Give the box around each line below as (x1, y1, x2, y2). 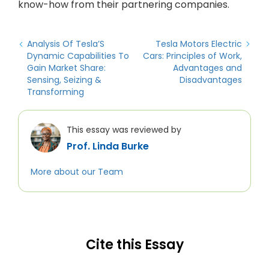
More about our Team (31, 166, 123, 178)
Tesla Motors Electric (156, 38, 242, 50)
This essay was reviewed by (67, 124, 181, 136)
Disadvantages (180, 74, 242, 86)
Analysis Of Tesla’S (27, 38, 104, 50)
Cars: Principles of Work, (143, 50, 242, 62)
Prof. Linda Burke (67, 139, 149, 153)
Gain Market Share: (27, 62, 106, 74)
